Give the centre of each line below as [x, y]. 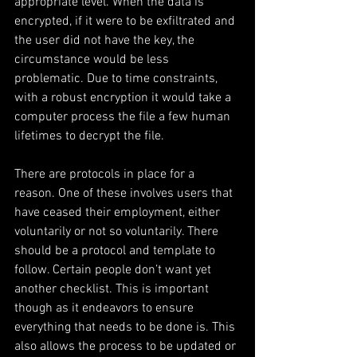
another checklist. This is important [113, 289]
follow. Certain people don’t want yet [114, 270]
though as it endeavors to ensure [106, 308]
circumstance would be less [93, 60]
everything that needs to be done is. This [126, 328]
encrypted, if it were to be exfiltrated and [126, 22]
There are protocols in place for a [106, 175]
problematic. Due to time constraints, [118, 79]
